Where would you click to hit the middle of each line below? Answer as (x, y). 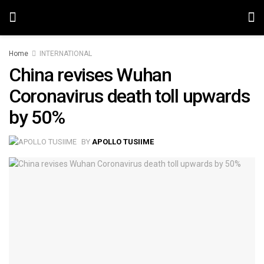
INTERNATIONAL (66, 54)
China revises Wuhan (90, 75)
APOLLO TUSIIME (123, 141)
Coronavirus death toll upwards (129, 96)
